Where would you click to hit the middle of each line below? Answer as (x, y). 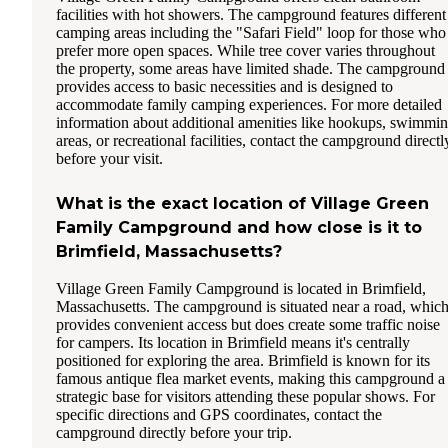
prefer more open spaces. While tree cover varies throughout (245, 51)
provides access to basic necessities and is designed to (224, 87)
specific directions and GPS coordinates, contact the (219, 415)
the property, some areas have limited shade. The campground (250, 69)
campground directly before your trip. (174, 433)
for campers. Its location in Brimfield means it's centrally (233, 343)
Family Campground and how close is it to (239, 228)
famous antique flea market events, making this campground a (250, 379)
